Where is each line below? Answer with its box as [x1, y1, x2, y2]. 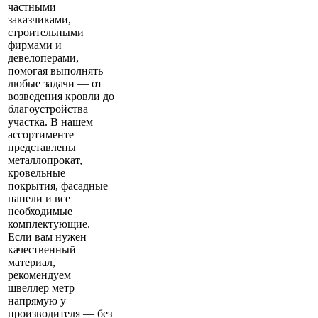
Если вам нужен [8, 231, 87, 243]
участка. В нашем [8, 116, 93, 128]
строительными [8, 26, 84, 39]
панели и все [8, 192, 70, 205]
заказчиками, [8, 13, 71, 26]
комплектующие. [8, 218, 90, 231]
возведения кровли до [8, 90, 114, 103]
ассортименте [8, 128, 74, 141]
